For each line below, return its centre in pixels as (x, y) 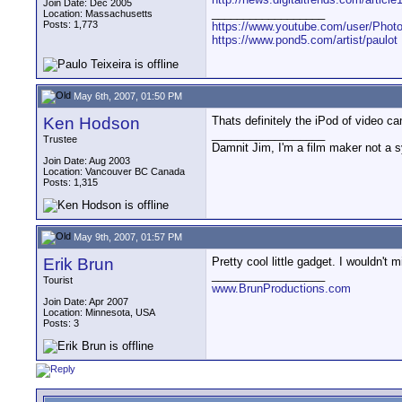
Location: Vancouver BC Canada (114, 171)
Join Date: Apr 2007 (86, 301)
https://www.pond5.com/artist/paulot (305, 40)
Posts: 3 (61, 323)
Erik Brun (79, 264)
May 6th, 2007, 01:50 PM (127, 96)
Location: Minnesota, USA (99, 312)
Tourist (58, 280)
